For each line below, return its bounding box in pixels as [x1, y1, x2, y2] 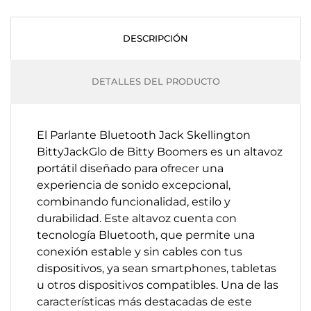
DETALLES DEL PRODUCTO [91, 76, 220, 87]
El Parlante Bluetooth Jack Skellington [37, 128, 251, 142]
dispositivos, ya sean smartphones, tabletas [37, 262, 276, 275]
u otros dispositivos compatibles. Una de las [37, 278, 278, 292]
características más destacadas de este [37, 295, 252, 308]
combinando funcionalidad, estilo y [37, 195, 230, 208]
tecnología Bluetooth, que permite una [37, 228, 255, 242]
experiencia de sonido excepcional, [37, 178, 230, 192]
